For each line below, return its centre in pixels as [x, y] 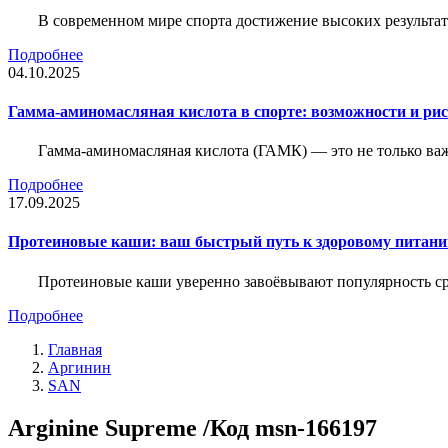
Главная [75, 349]
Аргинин [79, 367]
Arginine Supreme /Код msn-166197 [192, 427]
